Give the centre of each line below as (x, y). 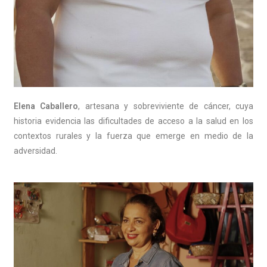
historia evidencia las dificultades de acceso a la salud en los (133, 121)
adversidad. (35, 150)
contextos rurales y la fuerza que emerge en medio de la (133, 136)
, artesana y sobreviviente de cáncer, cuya (166, 106)
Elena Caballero (46, 106)
